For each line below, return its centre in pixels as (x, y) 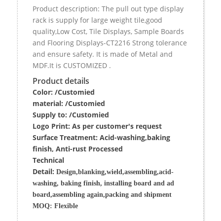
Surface (46, 137)
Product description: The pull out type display (108, 8)
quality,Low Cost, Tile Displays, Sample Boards (108, 31)
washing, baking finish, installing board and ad (103, 183)
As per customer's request (116, 126)
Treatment (78, 137)
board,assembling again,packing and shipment (102, 194)
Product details (61, 81)
